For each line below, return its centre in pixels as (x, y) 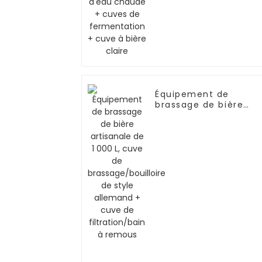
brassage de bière (199, 105)
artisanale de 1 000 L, (207, 116)
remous (174, 168)
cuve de (175, 126)
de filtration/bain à (202, 158)
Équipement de (192, 94)
